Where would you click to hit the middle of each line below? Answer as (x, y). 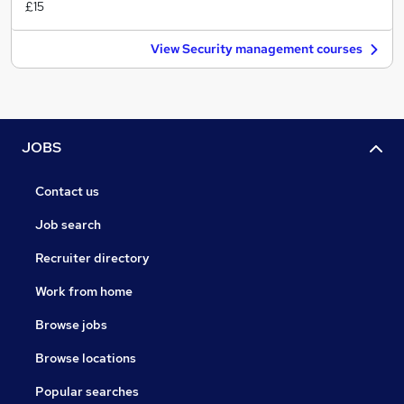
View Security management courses (257, 49)
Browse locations (86, 358)
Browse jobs (71, 325)
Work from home (84, 292)
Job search (68, 225)
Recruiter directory (92, 258)
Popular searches (87, 392)
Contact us (67, 192)
